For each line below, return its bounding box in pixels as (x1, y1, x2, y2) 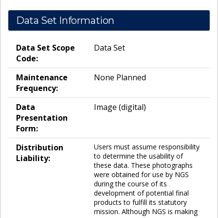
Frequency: (16, 83, 58, 94)
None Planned (94, 72, 146, 83)
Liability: (16, 153, 50, 164)
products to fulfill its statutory (94, 198, 187, 207)
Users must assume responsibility (94, 142, 200, 152)
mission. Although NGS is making (94, 207, 198, 217)
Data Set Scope (16, 42, 75, 54)
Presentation (16, 112, 68, 124)
